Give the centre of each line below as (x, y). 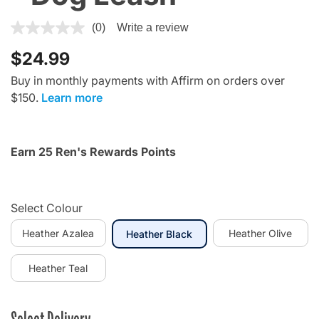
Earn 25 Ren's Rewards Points (93, 151)
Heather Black (159, 234)
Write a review (153, 27)
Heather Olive (261, 233)
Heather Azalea (58, 233)
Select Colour (47, 208)
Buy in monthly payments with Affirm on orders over (148, 80)
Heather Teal (58, 268)
